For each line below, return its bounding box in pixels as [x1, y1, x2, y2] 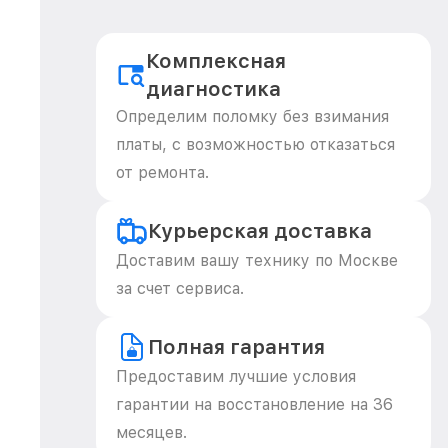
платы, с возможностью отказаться [116, 135, 395, 154]
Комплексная [146, 49, 287, 73]
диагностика [146, 77, 282, 101]
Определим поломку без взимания [116, 107, 389, 126]
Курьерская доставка [148, 219, 372, 243]
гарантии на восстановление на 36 [116, 395, 393, 414]
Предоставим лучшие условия [116, 367, 356, 386]
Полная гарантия [148, 335, 325, 359]
